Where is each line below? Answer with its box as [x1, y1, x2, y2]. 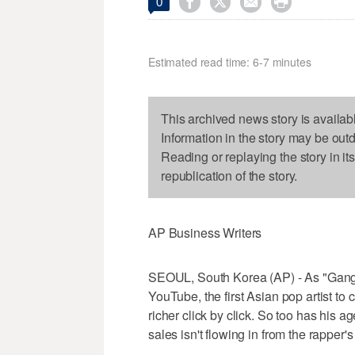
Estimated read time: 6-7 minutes [148, 54, 311, 71]
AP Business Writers [148, 223, 262, 242]
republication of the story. [161, 166, 298, 185]
